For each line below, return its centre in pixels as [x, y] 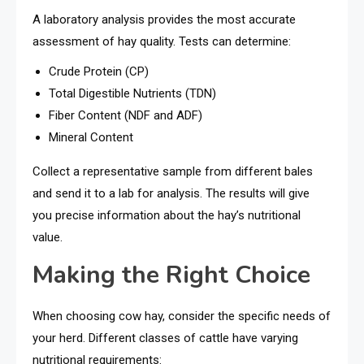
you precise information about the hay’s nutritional [167, 215]
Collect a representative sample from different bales [173, 171]
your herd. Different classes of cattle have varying [165, 338]
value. [48, 237]
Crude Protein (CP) [99, 71]
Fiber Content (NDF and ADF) [126, 115]
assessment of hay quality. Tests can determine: [162, 41]
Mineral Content [91, 137]
